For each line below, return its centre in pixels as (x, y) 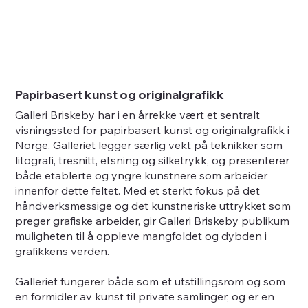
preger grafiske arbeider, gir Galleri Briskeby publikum (153, 220)
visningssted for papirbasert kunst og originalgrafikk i (153, 130)
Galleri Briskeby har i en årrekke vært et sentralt (138, 114)
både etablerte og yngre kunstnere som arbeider (142, 175)
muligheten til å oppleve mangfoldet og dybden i (141, 235)
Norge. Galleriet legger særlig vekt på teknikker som (149, 145)
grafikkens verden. (63, 251)
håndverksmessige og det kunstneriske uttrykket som (153, 205)
